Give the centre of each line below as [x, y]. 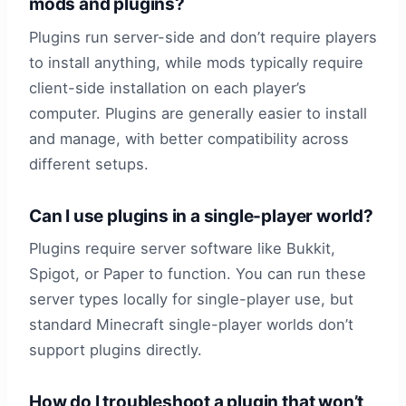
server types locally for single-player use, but [191, 300]
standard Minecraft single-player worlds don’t [191, 325]
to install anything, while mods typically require [196, 62]
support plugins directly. [116, 350]
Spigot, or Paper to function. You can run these [198, 274]
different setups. [89, 164]
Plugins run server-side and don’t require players [203, 37]
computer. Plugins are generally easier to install [198, 113]
